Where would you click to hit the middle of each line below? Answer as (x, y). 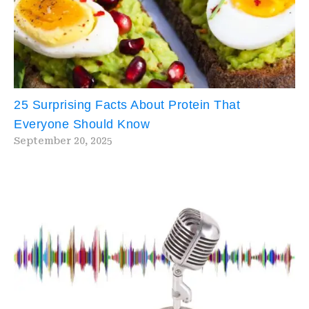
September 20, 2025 (63, 141)
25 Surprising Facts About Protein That (127, 105)
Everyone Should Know (82, 124)
